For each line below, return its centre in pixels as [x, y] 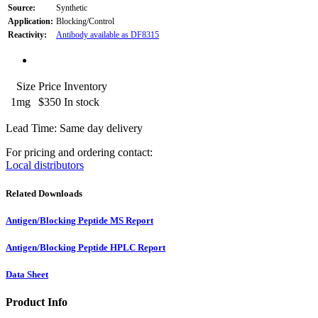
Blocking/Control [85, 22]
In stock [82, 102]
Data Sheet [27, 275]
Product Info [37, 302]
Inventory [86, 87]
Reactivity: [27, 35]
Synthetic [72, 8]
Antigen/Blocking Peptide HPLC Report [86, 247]
